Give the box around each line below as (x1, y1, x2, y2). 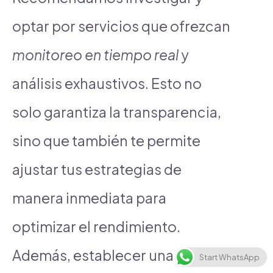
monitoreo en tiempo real (12, 45, 179, 63)
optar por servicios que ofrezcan (12, 16, 230, 35)
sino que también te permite (12, 131, 200, 149)
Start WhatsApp (199, 252, 260, 262)
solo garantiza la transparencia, (12, 102, 221, 121)
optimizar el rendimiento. (12, 217, 180, 235)
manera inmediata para (12, 188, 166, 207)
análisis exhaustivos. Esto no (12, 74, 202, 92)
